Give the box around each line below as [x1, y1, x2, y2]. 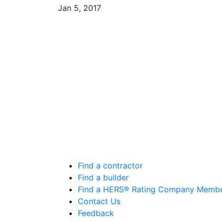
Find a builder [78, 172, 129, 182]
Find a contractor [78, 161, 143, 170]
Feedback [78, 208, 114, 218]
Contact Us [78, 196, 120, 206]
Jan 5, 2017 [58, 3, 101, 13]
